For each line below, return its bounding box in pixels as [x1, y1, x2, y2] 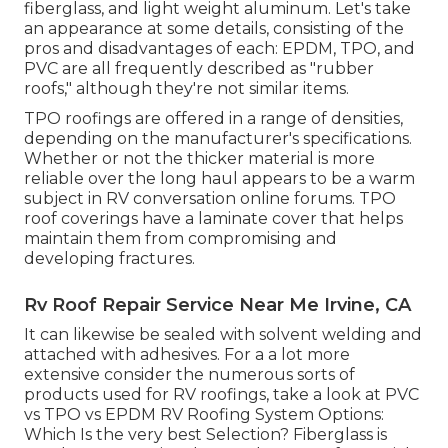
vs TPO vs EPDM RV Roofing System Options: [24, 404, 384, 424]
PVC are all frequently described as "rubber [24, 58, 374, 78]
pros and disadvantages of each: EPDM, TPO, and [24, 38, 415, 58]
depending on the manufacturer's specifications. [24, 128, 412, 148]
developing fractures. [24, 248, 195, 268]
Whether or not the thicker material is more [24, 148, 375, 168]
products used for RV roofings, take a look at [24, 384, 385, 404]
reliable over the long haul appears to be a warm [24, 168, 415, 188]
